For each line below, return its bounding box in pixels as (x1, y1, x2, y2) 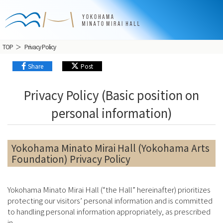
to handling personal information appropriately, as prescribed (7, 206, 211, 217)
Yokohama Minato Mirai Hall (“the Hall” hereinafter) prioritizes (7, 184, 211, 195)
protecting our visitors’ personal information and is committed (7, 195, 213, 206)
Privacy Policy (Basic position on (24, 86, 199, 104)
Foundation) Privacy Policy (11, 152, 130, 165)
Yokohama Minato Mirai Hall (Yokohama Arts (11, 141, 210, 154)
